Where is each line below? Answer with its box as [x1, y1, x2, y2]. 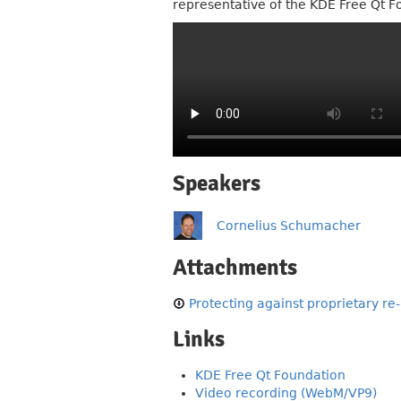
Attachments [173, 254, 297, 281]
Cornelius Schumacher [217, 218, 361, 233]
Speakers [173, 170, 260, 197]
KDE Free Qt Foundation [195, 368, 346, 382]
